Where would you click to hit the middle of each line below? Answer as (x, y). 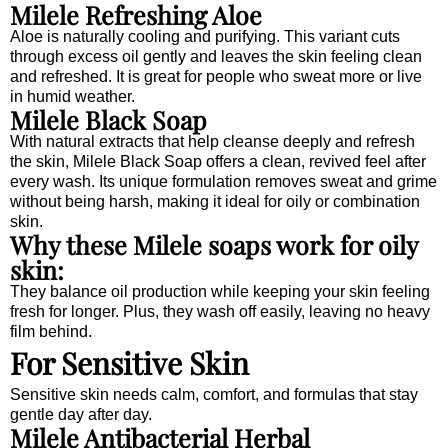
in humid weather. (72, 96)
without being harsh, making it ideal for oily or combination (215, 201)
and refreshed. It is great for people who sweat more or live (216, 76)
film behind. (51, 331)
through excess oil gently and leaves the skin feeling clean (216, 56)
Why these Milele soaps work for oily (214, 244)
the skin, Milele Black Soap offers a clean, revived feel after (218, 161)
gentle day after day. (81, 414)
